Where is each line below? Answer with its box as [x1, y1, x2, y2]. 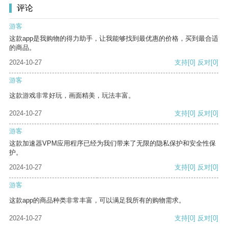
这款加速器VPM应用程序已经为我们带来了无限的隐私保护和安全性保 [9, 139, 216, 148]
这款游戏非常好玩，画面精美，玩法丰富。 [9, 92, 135, 100]
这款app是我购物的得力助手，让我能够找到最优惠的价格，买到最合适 [9, 35, 218, 43]
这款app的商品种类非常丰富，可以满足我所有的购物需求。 [9, 196, 185, 205]
